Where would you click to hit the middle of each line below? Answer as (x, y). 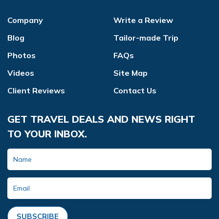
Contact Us (135, 90)
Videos (21, 73)
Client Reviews (36, 90)
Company (25, 20)
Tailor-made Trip (146, 37)
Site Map (131, 73)
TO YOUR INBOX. (47, 133)
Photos (22, 55)
